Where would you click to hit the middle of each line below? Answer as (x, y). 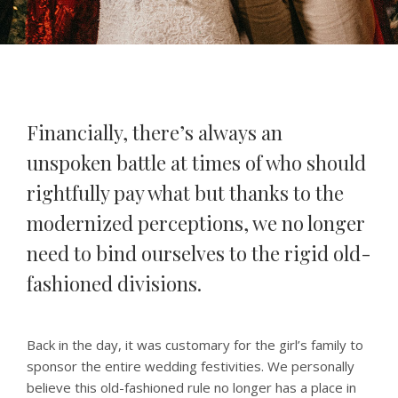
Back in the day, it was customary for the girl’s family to (195, 345)
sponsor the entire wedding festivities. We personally (191, 366)
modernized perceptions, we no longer (196, 223)
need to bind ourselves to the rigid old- (199, 253)
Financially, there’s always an (155, 132)
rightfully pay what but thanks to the (185, 193)
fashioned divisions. (114, 283)
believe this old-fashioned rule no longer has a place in (191, 387)
